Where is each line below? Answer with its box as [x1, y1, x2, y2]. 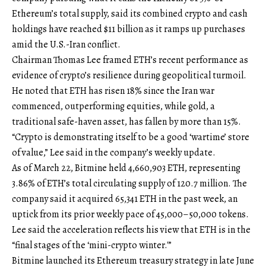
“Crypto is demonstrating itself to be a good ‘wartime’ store [12, 131, 249, 144]
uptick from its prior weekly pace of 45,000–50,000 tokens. [12, 208, 249, 221]
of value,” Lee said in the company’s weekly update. [12, 146, 216, 160]
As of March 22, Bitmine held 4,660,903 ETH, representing [12, 161, 240, 175]
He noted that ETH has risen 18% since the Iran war [12, 84, 214, 98]
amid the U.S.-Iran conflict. [12, 38, 121, 52]
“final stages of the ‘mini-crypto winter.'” [12, 239, 172, 252]
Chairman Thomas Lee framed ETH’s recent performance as [12, 53, 248, 67]
